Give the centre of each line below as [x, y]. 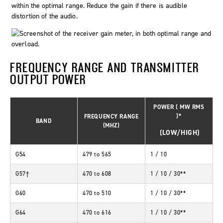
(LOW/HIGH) [180, 133]
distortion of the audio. [45, 16]
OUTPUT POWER [48, 79]
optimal [53, 6]
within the [27, 6]
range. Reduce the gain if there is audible [125, 6]
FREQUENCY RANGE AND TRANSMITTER [105, 67]
